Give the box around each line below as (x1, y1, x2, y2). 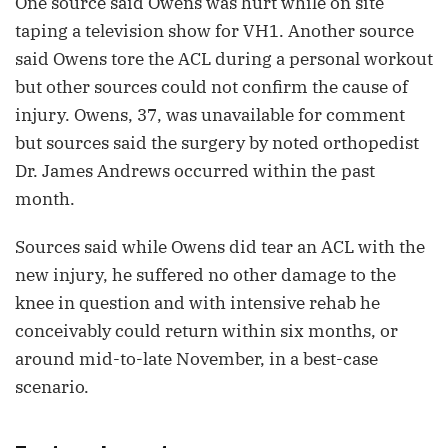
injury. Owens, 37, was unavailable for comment (15, 104, 405, 126)
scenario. (15, 376, 89, 398)
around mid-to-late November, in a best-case (15, 348, 378, 370)
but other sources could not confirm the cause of (15, 76, 408, 98)
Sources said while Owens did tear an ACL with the (15, 236, 425, 258)
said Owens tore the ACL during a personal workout (15, 48, 433, 70)
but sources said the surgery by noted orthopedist (15, 132, 419, 154)
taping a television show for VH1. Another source (15, 20, 414, 42)
